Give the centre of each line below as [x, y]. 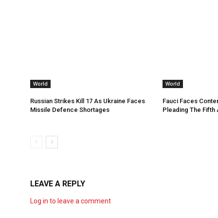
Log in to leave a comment [71, 201]
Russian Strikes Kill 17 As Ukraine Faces [88, 101]
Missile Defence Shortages [70, 109]
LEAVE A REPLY [58, 184]
